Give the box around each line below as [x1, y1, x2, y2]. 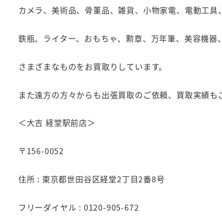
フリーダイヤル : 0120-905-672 [18, 201, 139, 213]
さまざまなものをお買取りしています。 [18, 60, 167, 72]
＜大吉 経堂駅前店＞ [18, 116, 96, 129]
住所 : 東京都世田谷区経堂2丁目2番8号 [18, 173, 165, 185]
